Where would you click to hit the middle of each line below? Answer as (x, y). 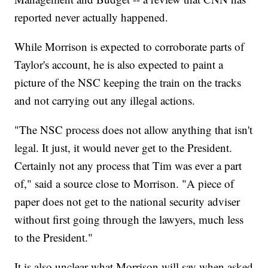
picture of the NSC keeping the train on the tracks (128, 83)
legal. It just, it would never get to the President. (124, 148)
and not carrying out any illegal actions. (105, 100)
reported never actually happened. (92, 17)
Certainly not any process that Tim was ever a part (128, 166)
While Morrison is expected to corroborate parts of (130, 47)
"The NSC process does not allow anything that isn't (134, 130)
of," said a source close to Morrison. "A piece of (124, 184)
